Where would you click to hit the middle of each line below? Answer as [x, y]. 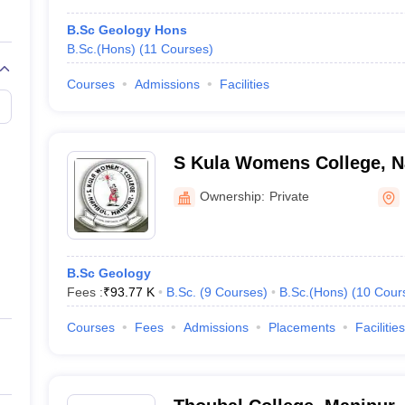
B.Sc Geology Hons [127, 30]
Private [289, 196]
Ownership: [232, 196]
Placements [301, 327]
